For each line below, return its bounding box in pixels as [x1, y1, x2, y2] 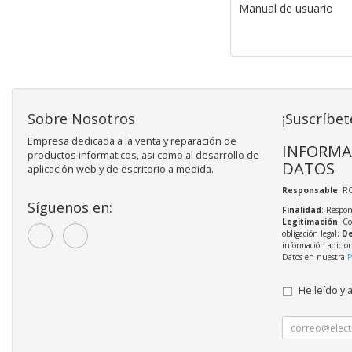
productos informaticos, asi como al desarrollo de [27, 148, 259, 163]
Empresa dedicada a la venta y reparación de [27, 134, 236, 148]
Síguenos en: [27, 198, 112, 218]
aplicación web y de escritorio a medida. [27, 163, 214, 177]
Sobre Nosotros [27, 109, 135, 129]
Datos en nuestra [281, 251, 347, 263]
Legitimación [281, 216, 338, 228]
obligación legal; [281, 228, 342, 240]
